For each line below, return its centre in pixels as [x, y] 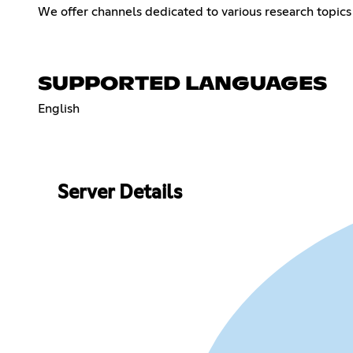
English [59, 108]
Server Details [119, 193]
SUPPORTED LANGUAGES [182, 84]
